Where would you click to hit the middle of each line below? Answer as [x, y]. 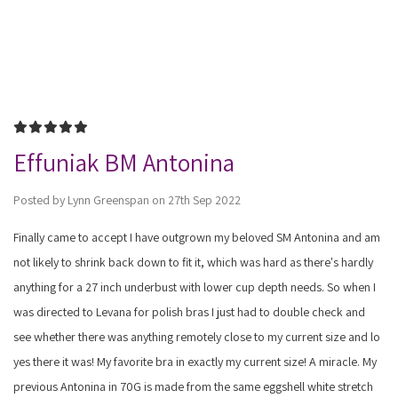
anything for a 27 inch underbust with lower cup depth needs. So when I [194, 287]
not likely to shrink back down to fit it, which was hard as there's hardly [193, 262]
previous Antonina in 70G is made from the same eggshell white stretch [193, 386]
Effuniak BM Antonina [123, 162]
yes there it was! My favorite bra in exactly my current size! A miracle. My [195, 361]
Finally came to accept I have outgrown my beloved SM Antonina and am [196, 237]
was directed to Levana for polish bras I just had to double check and [189, 311]
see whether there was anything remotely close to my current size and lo [196, 336]
